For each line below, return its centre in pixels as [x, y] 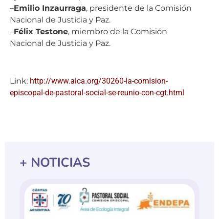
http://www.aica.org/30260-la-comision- [99, 81]
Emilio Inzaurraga [50, 8]
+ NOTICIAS [55, 162]
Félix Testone [41, 32]
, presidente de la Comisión [139, 8]
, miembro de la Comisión [118, 32]
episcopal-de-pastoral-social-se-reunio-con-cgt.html [97, 93]
